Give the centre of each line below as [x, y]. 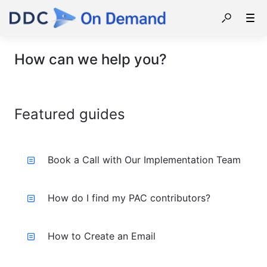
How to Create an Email [102, 236]
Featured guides [70, 114]
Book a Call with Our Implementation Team [144, 160]
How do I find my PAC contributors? [129, 198]
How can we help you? [91, 59]
